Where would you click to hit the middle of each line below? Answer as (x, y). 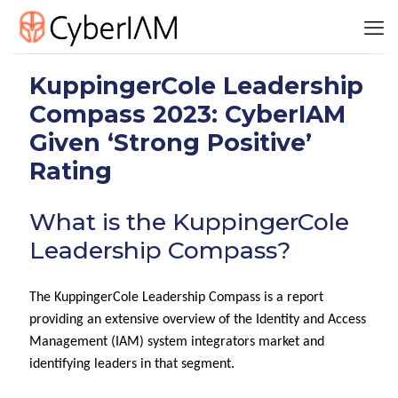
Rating (71, 171)
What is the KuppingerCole (189, 222)
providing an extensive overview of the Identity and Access (198, 320)
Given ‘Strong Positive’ (171, 143)
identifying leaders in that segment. (132, 364)
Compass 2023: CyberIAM (187, 114)
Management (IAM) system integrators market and (177, 342)
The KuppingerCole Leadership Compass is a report (176, 298)
